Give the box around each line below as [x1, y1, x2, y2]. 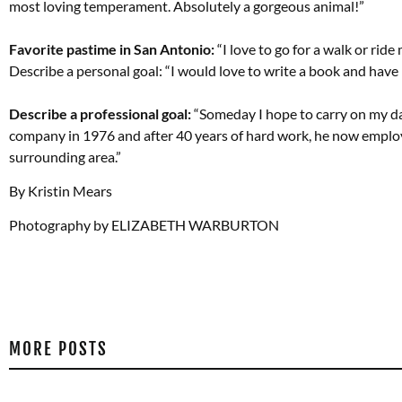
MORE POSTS [9, 337, 108, 360]
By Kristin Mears [9, 182, 112, 199]
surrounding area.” [9, 147, 121, 165]
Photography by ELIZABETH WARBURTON [9, 216, 279, 234]
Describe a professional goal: [9, 104, 191, 122]
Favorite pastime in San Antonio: [9, 39, 217, 57]
